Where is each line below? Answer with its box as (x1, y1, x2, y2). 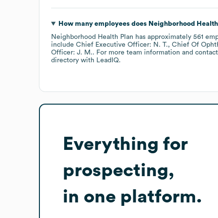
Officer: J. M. (51, 49, 92, 56)
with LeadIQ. (79, 56, 121, 64)
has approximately (133, 33, 193, 40)
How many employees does (58, 20, 148, 27)
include (51, 41, 76, 48)
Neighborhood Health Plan (51, 33, 133, 40)
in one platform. (63, 187, 202, 206)
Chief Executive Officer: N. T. (76, 41, 168, 48)
